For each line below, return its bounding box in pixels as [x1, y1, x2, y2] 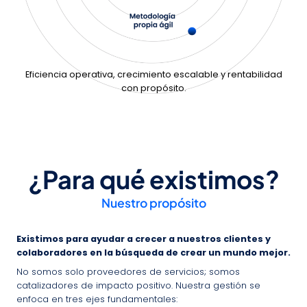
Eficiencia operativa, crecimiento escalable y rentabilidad [25, 68, 282, 80]
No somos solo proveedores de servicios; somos [16, 265, 240, 278]
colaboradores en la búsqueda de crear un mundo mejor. [16, 246, 291, 258]
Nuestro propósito [101, 195, 206, 210]
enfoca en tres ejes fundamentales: [16, 293, 177, 305]
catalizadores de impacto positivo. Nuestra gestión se [16, 279, 260, 291]
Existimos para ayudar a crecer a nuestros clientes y [16, 232, 271, 245]
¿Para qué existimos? [27, 163, 280, 195]
